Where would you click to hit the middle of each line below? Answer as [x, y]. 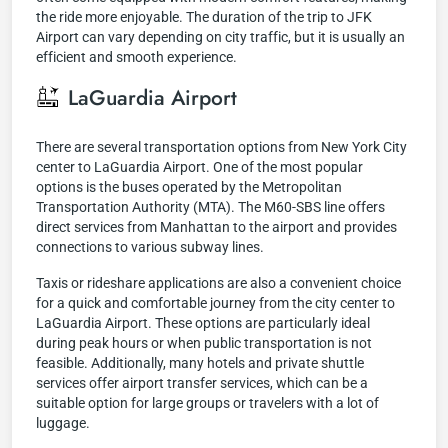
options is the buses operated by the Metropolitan [189, 187]
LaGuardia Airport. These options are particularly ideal [203, 323]
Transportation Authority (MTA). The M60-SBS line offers [210, 207]
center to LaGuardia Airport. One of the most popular [199, 167]
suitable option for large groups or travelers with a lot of [207, 403]
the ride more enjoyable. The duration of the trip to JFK [204, 17]
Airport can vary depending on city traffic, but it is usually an [220, 37]
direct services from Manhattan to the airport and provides [216, 227]
